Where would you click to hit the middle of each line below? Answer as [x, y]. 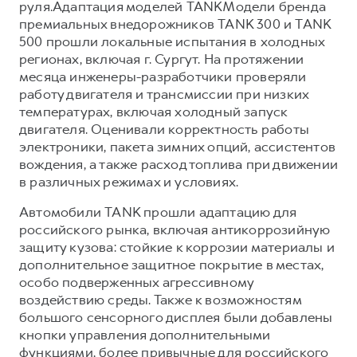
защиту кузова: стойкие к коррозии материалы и [177, 247]
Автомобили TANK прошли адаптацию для [158, 212]
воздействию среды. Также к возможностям [160, 299]
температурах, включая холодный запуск [153, 111]
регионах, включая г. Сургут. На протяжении [162, 59]
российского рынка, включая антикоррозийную [175, 229]
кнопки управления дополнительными [145, 334]
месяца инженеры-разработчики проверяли [163, 76]
